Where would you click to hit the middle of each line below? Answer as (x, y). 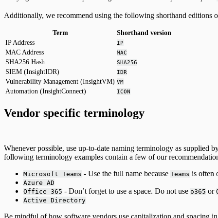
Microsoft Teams (53, 174)
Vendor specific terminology (74, 113)
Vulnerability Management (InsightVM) (60, 81)
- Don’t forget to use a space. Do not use (126, 191)
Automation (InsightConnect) (46, 91)
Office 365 (43, 191)
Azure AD (39, 182)
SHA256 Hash (25, 62)
